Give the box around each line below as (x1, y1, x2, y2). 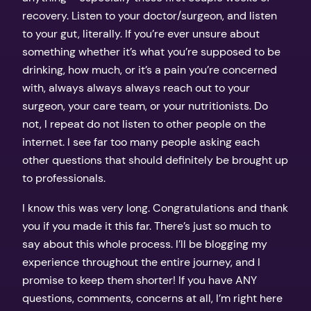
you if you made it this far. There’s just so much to (22, 218, 271, 233)
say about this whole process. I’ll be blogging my (22, 236, 267, 251)
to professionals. (22, 171, 106, 186)
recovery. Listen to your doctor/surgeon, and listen (22, 8, 277, 24)
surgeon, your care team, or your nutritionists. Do (22, 99, 268, 114)
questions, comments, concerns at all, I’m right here (22, 290, 283, 305)
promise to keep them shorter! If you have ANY (22, 272, 257, 287)
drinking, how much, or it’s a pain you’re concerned (22, 62, 277, 78)
